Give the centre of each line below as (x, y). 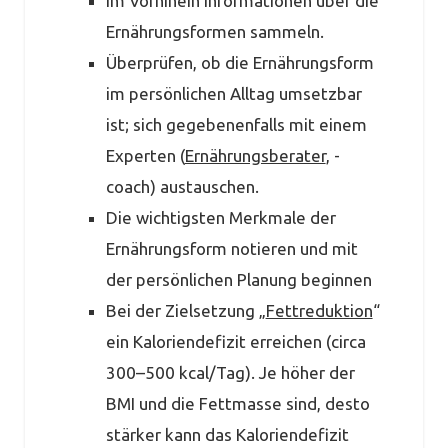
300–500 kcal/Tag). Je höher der (230, 373)
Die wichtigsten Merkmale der (220, 218)
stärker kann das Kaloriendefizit (227, 435)
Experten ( (145, 156)
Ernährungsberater (255, 156)
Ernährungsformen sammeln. (214, 32)
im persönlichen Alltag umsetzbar (233, 94)
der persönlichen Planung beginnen (238, 280)
